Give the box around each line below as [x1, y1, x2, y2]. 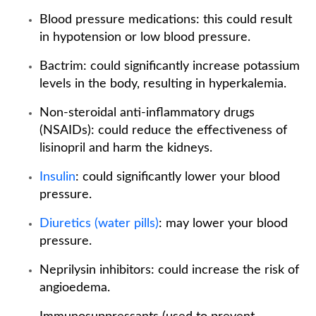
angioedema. [39, 281, 110, 294]
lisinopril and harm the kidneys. [39, 142, 212, 154]
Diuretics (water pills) [39, 217, 159, 230]
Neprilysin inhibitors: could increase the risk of [39, 264, 299, 276]
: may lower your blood [159, 217, 288, 230]
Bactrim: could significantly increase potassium [39, 60, 300, 73]
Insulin [39, 171, 75, 183]
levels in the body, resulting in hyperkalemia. [39, 78, 286, 90]
